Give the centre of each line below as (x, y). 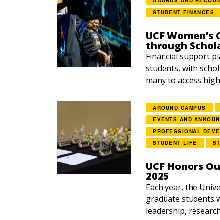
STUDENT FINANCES (184, 12)
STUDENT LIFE (175, 143)
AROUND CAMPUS (179, 108)
